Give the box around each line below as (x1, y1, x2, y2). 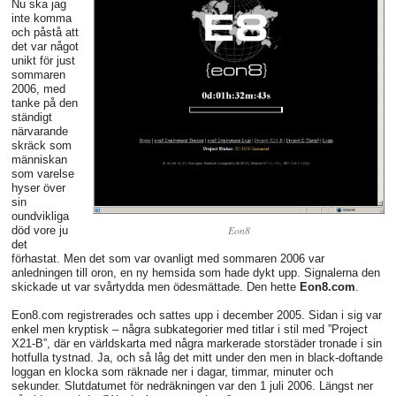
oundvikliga (11, 209, 69, 224)
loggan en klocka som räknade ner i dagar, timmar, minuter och (11, 365, 333, 379)
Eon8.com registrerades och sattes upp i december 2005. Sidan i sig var (11, 308, 382, 323)
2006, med (11, 82, 65, 96)
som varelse (11, 167, 74, 181)
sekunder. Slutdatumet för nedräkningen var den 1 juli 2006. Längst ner (11, 379, 373, 393)
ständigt (11, 110, 52, 125)
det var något (11, 40, 79, 54)
